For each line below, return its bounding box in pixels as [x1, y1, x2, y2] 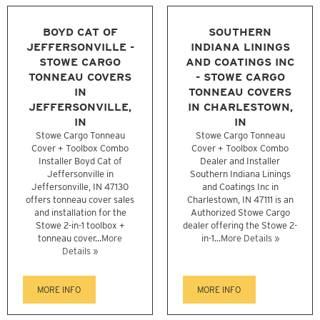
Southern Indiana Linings [189, 169, 291, 180]
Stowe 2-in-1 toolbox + [35, 220, 125, 231]
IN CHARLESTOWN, [187, 100, 293, 114]
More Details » [220, 233, 279, 244]
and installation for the [34, 207, 126, 219]
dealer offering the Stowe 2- [183, 220, 297, 231]
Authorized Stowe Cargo [190, 207, 290, 219]
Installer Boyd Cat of [38, 156, 122, 167]
